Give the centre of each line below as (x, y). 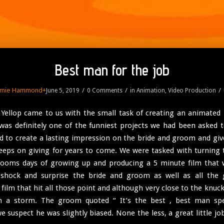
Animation (151, 90)
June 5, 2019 (63, 90)
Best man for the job (112, 70)
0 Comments (105, 90)
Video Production (192, 90)
